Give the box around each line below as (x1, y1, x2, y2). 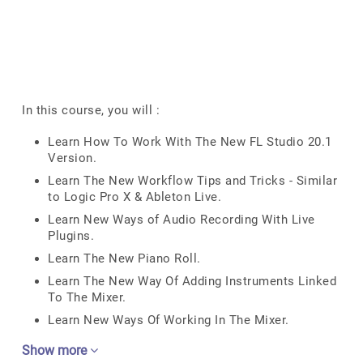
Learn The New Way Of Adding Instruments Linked (48, 274, 336, 288)
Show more (22, 343, 90, 358)
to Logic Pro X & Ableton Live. (48, 190, 221, 204)
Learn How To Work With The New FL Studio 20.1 (48, 135, 332, 149)
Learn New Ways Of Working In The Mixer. (48, 313, 289, 327)
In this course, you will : (22, 103, 160, 117)
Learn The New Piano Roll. (48, 251, 201, 266)
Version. (48, 151, 96, 165)
